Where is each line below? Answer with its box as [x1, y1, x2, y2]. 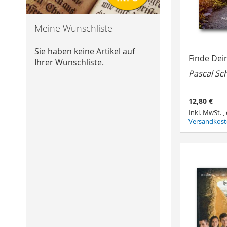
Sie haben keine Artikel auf [34, 45, 135, 57]
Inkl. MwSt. [188, 108, 223, 118]
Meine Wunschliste [34, 22, 112, 35]
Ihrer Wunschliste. [34, 56, 104, 68]
